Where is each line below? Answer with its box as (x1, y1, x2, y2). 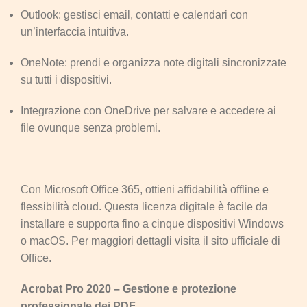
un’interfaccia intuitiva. (21, 25, 129, 38)
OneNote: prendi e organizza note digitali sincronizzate (21, 56, 286, 69)
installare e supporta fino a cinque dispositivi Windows (21, 217, 284, 230)
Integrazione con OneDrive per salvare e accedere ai (21, 104, 276, 116)
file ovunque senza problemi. (21, 121, 160, 134)
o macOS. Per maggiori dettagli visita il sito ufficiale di (21, 234, 280, 247)
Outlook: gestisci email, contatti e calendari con (21, 8, 248, 21)
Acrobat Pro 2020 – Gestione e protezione (21, 282, 236, 295)
